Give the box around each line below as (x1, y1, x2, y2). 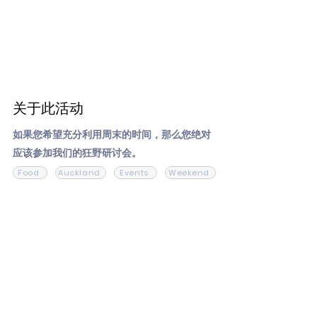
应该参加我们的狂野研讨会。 (13, 146, 142, 160)
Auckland (58, 166, 100, 178)
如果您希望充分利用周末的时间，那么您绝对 (13, 127, 211, 142)
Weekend (168, 166, 209, 178)
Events (120, 166, 149, 178)
